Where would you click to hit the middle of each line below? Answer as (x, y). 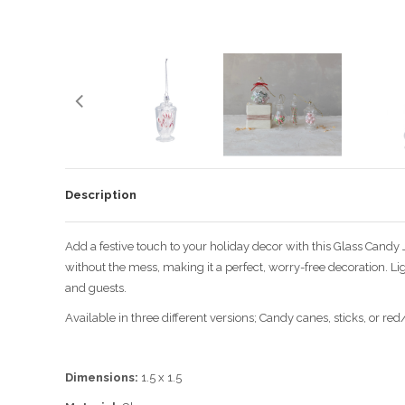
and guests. (96, 288)
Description (101, 195)
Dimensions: (102, 378)
